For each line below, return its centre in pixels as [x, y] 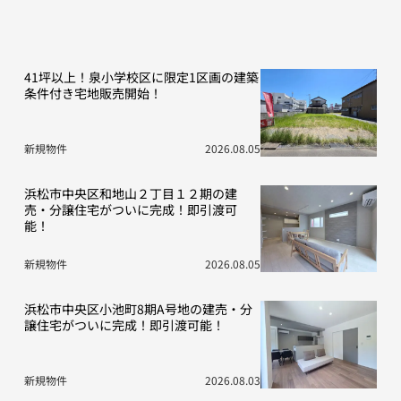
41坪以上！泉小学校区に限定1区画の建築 [141, 77]
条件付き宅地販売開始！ [93, 94]
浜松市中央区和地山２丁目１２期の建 [130, 193]
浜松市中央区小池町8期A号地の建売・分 [138, 309]
